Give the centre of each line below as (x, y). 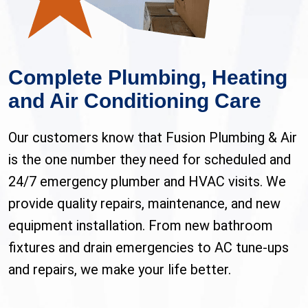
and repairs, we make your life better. (120, 270)
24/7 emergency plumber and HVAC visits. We (147, 182)
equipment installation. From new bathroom (141, 226)
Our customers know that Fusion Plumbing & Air (153, 138)
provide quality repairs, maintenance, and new (144, 204)
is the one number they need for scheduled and (150, 160)
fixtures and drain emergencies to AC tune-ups (148, 248)
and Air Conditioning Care (135, 101)
